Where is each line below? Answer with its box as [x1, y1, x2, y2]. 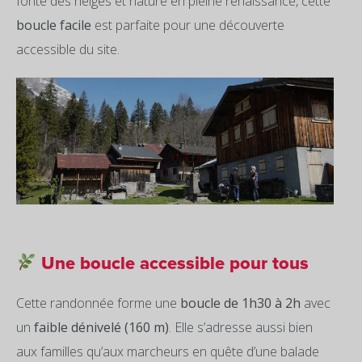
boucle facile [16, 16, 91, 34]
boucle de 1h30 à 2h [180, 294, 301, 312]
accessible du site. [16, 40, 120, 58]
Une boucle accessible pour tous [36, 253, 309, 275]
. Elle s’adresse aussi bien [169, 318, 313, 336]
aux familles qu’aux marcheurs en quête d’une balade [16, 343, 319, 360]
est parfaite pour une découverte [91, 16, 284, 34]
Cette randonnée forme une [16, 294, 180, 312]
